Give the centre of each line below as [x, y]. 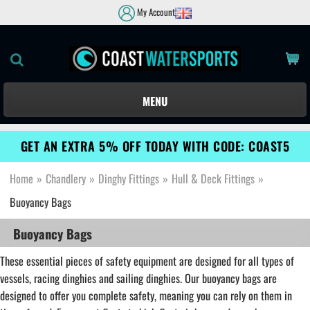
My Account [155, 12]
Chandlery [66, 179]
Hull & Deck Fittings [213, 179]
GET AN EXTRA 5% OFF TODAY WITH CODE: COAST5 [155, 146]
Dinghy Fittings [129, 179]
